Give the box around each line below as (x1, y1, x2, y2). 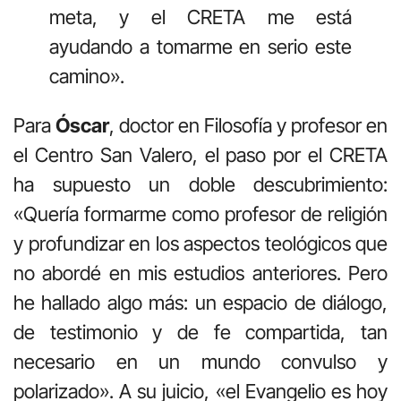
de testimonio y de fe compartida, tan (13, 320, 388, 345)
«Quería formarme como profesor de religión (13, 202, 388, 226)
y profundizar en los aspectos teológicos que (13, 232, 388, 256)
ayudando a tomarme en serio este (49, 35, 352, 59)
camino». (49, 64, 124, 89)
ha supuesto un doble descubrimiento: (13, 173, 388, 197)
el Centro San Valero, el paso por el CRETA (13, 143, 388, 167)
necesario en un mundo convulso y (13, 350, 388, 374)
